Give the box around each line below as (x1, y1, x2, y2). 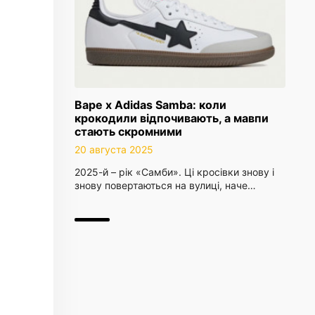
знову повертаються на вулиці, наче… (75, 179, 256, 191)
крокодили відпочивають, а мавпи (75, 111, 269, 125)
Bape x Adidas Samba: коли (75, 98, 226, 112)
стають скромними (75, 124, 182, 139)
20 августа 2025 (75, 143, 153, 155)
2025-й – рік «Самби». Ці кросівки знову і (75, 166, 274, 178)
